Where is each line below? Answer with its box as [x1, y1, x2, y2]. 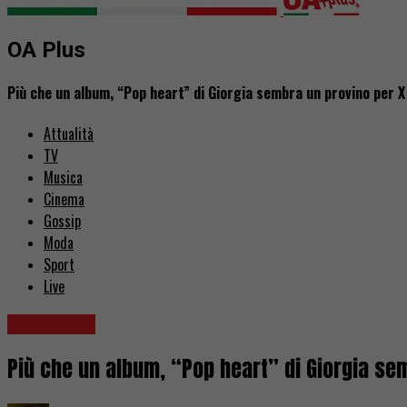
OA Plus [7, 36, 85, 63]
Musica [44, 166, 83, 189]
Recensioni [7, 314, 95, 335]
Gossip [44, 210, 81, 233]
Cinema [44, 188, 84, 211]
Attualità [44, 123, 94, 145]
